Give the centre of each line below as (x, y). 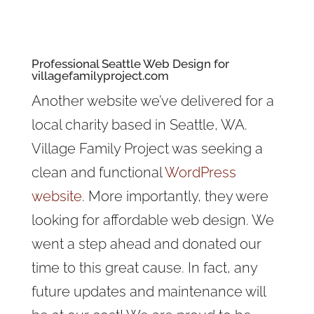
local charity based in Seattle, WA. (139, 125)
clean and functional (98, 172)
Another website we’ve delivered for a (152, 101)
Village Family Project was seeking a (147, 149)
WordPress (200, 172)
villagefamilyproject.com (100, 76)
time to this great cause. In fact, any (144, 268)
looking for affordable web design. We (152, 220)
